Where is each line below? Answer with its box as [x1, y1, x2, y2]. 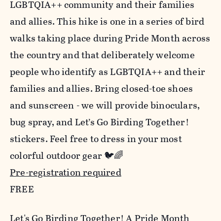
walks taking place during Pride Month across [10, 31, 211, 46]
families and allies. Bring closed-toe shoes [10, 81, 193, 96]
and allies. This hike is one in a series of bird [10, 14, 205, 29]
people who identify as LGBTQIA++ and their [10, 65, 205, 79]
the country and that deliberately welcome [10, 48, 195, 63]
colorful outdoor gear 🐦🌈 [10, 148, 124, 163]
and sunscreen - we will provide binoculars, [10, 98, 200, 113]
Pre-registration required [10, 165, 121, 180]
